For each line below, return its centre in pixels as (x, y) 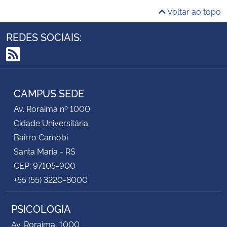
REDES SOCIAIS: (44, 36)
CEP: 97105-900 (45, 165)
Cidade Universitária (51, 122)
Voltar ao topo (193, 11)
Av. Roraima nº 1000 (52, 108)
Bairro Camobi (41, 137)
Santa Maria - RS (45, 151)
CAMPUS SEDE (49, 92)
